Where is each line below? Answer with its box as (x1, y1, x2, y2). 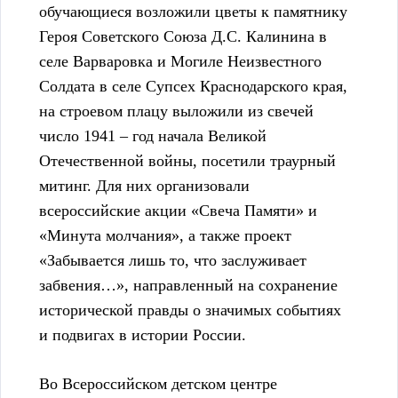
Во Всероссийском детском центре (39, 375, 277, 394)
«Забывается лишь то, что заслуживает (39, 251, 306, 270)
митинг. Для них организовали (39, 177, 250, 195)
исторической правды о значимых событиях (39, 301, 341, 320)
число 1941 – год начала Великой (39, 127, 267, 146)
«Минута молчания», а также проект (39, 227, 291, 245)
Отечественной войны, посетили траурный (39, 152, 336, 171)
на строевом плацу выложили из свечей (39, 102, 314, 121)
